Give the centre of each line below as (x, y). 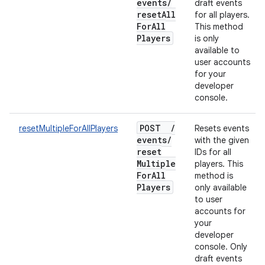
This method (219, 27)
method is (214, 176)
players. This (219, 164)
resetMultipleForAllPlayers (68, 128)
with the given (222, 140)
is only (207, 38)
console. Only (221, 247)
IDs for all (213, 152)
